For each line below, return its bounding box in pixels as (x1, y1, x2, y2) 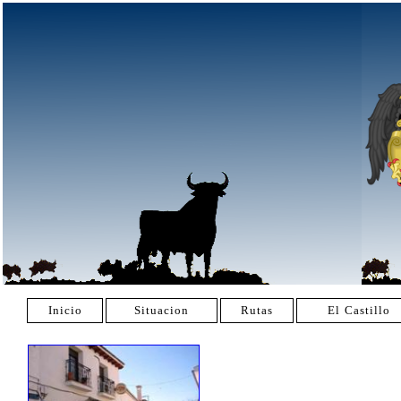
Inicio (47, 303, 82, 317)
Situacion (134, 303, 189, 317)
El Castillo (328, 303, 390, 317)
